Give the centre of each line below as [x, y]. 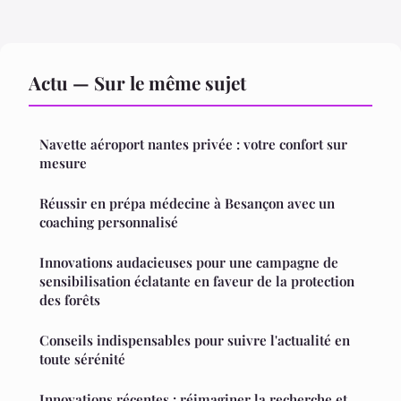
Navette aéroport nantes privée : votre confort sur [193, 144]
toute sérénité [82, 358]
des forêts [70, 299]
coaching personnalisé [109, 222]
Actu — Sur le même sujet [137, 82]
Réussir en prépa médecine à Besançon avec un [187, 203]
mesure [63, 162]
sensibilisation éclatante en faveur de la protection [197, 281]
